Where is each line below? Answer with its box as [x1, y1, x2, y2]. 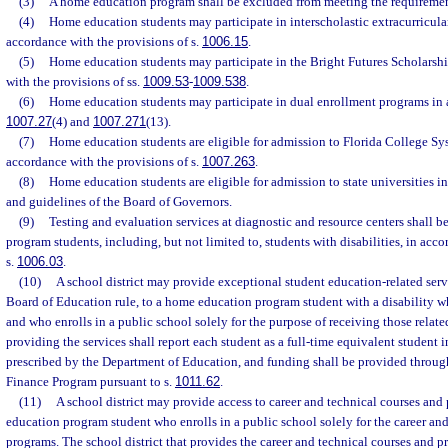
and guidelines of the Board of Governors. [6, 194, 232, 209]
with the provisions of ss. [6, 74, 143, 89]
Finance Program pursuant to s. [6, 374, 175, 389]
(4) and [52, 114, 93, 129]
